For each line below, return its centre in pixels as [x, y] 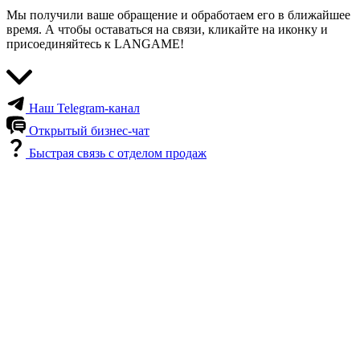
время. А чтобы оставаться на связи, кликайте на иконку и [167, 30]
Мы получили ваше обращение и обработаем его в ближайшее [178, 15]
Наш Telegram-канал [84, 108]
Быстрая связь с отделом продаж [118, 153]
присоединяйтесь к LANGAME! [95, 44]
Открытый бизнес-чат [89, 131]
